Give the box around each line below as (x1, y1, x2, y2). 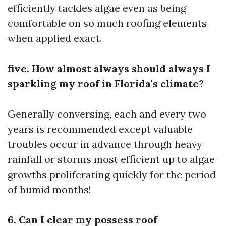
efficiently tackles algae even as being (8, 2, 186, 14)
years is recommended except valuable (8, 123, 193, 135)
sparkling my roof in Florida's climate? (8, 77, 204, 90)
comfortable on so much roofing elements (8, 17, 207, 29)
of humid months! (8, 183, 91, 196)
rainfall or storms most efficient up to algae (8, 153, 215, 165)
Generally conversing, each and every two (8, 107, 206, 120)
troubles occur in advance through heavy (8, 138, 202, 150)
